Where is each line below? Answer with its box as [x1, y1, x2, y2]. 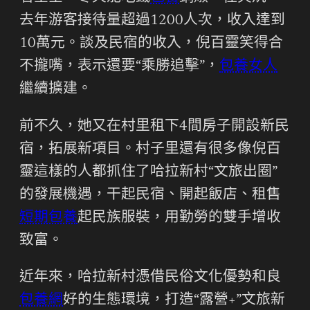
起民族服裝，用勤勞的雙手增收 [77, 210, 281, 226]
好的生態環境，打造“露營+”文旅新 [63, 293, 285, 309]
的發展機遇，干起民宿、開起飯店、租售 [19, 188, 281, 203]
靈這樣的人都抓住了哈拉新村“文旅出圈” [19, 165, 277, 180]
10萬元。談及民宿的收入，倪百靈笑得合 [19, 36, 283, 51]
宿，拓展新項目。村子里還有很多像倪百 [19, 142, 281, 157]
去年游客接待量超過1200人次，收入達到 [19, 13, 285, 28]
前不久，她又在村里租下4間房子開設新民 [19, 119, 289, 134]
